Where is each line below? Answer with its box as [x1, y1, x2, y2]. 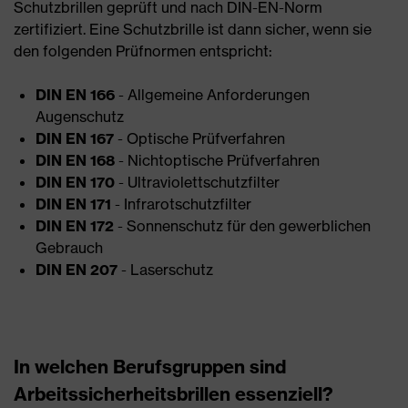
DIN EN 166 [36, 85, 115, 104]
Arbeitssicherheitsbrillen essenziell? [14, 382, 333, 405]
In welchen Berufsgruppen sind [14, 354, 286, 378]
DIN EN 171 [36, 194, 111, 213]
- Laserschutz [117, 260, 213, 279]
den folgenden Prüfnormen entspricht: [14, 41, 272, 60]
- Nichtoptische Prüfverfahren [115, 150, 320, 169]
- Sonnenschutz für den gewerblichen [114, 216, 371, 235]
